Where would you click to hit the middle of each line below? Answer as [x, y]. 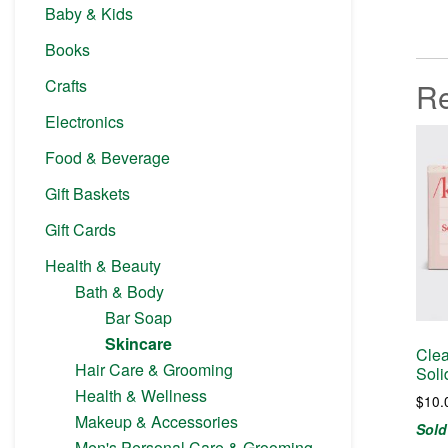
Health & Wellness [141, 396]
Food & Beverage [107, 158]
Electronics [84, 122]
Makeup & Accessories [156, 422]
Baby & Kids [89, 14]
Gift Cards [80, 230]
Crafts [66, 86]
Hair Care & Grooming [154, 370]
